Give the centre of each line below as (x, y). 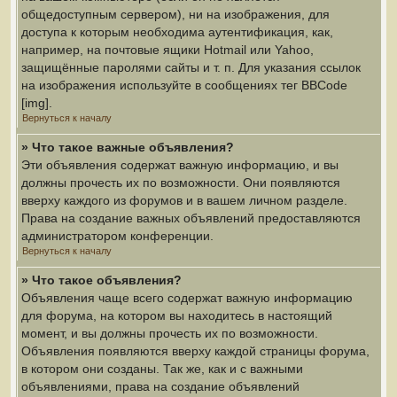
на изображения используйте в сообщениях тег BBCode (184, 85)
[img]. (37, 103)
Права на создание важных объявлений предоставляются (191, 218)
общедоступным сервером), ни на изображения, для (175, 14)
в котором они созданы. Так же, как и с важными (162, 369)
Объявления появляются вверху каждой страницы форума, (195, 351)
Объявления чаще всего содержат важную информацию (187, 298)
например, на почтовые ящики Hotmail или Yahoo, (167, 50)
